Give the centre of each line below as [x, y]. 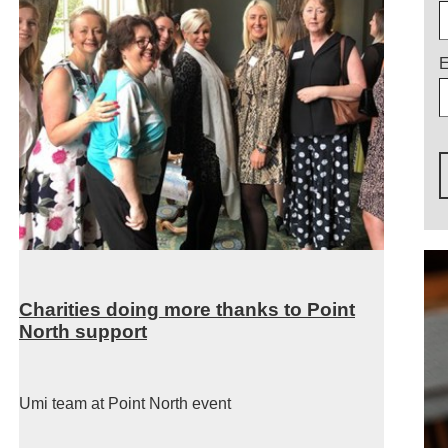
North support [83, 332]
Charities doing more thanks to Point [187, 310]
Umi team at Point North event [125, 403]
